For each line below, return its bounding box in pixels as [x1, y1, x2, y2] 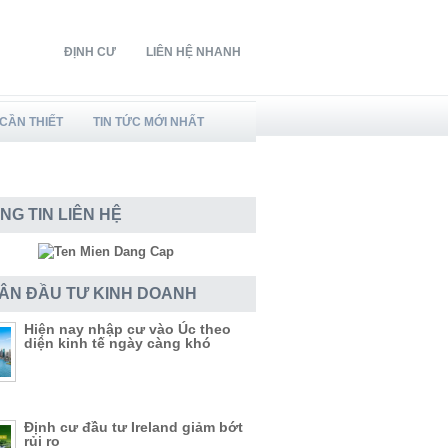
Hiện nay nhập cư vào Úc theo [24, 321, 231, 337]
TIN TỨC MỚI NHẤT [93, 115, 204, 129]
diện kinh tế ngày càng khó [24, 335, 211, 351]
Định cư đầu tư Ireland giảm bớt [24, 419, 243, 435]
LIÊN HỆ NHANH [146, 45, 241, 59]
